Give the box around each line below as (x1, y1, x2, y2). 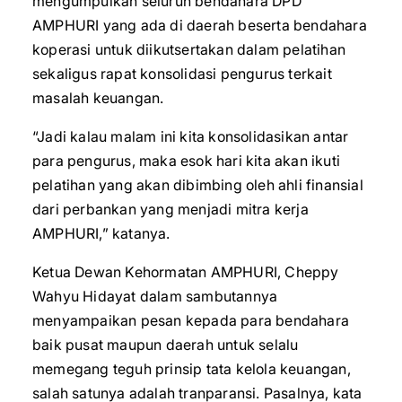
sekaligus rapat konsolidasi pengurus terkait (32, 65, 332, 83)
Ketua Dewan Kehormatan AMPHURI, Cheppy (32, 263, 339, 281)
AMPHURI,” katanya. (32, 224, 170, 242)
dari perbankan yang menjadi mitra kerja (32, 200, 309, 218)
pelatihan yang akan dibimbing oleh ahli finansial (32, 176, 363, 194)
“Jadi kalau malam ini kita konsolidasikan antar (32, 127, 349, 145)
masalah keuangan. (32, 89, 164, 107)
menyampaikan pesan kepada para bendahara (32, 311, 350, 329)
